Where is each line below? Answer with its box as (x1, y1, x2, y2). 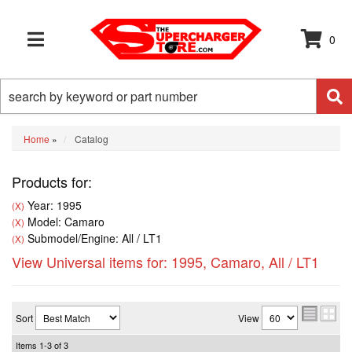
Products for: (12, 171, 92, 192)
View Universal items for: (12, 251, 171, 272)
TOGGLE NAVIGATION (35, 42, 119, 54)
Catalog (75, 132, 108, 145)
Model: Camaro (24, 214, 104, 229)
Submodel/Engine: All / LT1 (24, 230, 162, 246)
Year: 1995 (24, 197, 82, 213)
